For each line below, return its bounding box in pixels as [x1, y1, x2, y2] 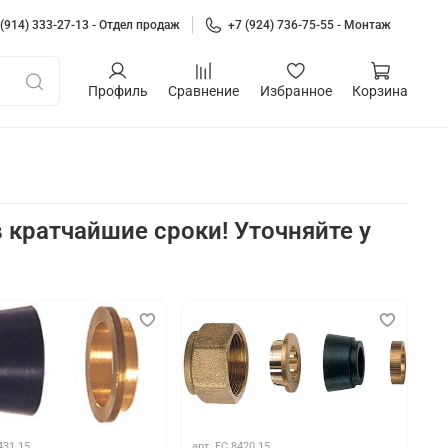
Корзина [352, 83, 408, 99]
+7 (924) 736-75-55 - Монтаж [227, 17, 391, 32]
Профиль [87, 83, 148, 99]
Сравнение [168, 83, 239, 99]
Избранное [259, 83, 332, 99]
